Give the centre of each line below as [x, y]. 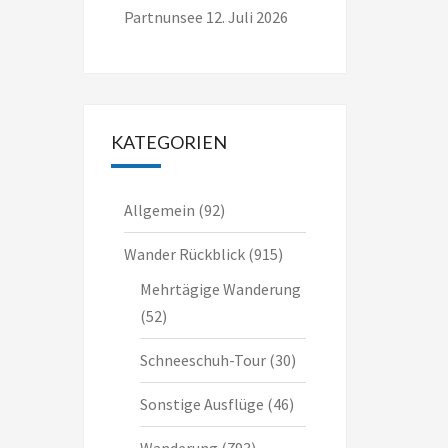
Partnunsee [163, 17]
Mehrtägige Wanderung [220, 289]
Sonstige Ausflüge [201, 404]
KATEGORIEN [168, 142]
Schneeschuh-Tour [202, 360]
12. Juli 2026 [246, 17]
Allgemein [159, 210]
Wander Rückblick [184, 254]
